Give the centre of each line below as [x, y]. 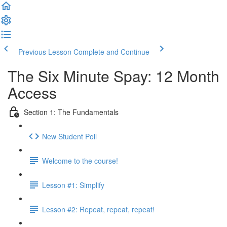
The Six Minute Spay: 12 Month [113, 76]
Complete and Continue [111, 52]
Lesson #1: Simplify [73, 185]
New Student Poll [69, 136]
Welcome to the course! [80, 160]
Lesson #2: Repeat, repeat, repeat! [98, 209]
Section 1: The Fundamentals [71, 112]
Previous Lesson [45, 52]
